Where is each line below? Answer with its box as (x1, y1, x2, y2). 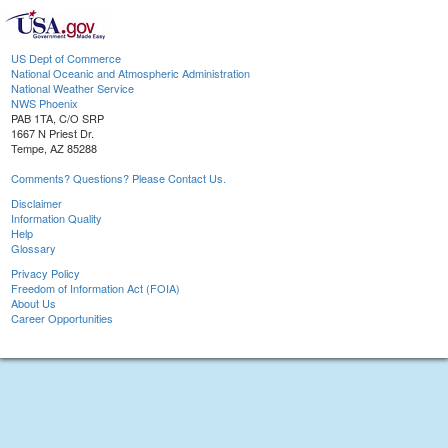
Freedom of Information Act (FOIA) (11, 280, 180, 297)
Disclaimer (11, 195, 62, 212)
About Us (11, 295, 56, 312)
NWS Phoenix (11, 95, 78, 112)
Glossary (11, 240, 56, 257)
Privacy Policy (11, 265, 80, 282)
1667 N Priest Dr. (11, 125, 94, 142)
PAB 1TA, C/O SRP (11, 110, 104, 127)
